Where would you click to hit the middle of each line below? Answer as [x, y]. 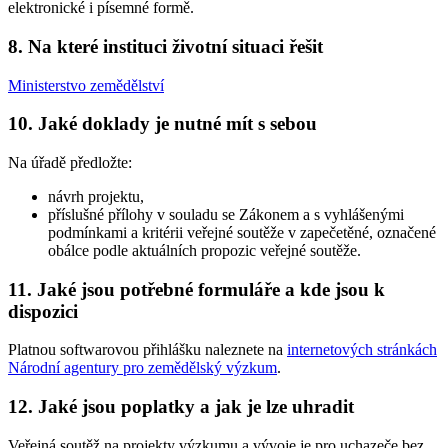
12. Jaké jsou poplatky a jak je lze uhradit [181, 407]
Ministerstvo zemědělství [86, 85]
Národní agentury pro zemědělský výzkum [142, 368]
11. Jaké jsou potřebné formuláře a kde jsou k [196, 289]
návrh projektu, [96, 196]
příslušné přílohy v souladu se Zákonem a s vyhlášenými [226, 214]
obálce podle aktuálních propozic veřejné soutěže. [204, 250]
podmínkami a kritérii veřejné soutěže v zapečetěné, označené [242, 232]
